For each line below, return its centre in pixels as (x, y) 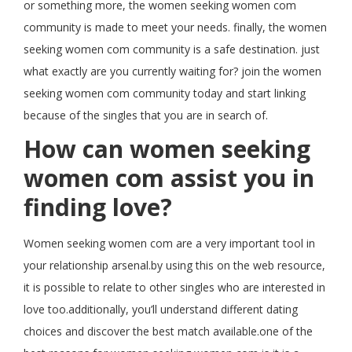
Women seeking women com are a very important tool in (169, 243)
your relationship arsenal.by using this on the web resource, (174, 265)
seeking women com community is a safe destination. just (172, 49)
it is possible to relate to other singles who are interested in (174, 287)
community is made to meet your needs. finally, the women (175, 27)
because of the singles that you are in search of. (146, 115)
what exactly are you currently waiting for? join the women (172, 71)
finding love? (98, 207)
